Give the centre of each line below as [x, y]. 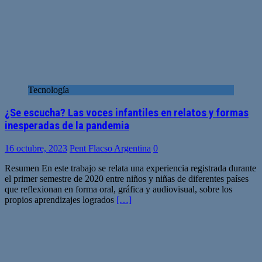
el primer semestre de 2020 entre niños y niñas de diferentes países [127, 178]
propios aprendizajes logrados [61, 199]
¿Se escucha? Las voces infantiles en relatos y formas [127, 113]
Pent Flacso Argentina [110, 148]
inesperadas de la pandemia [67, 126]
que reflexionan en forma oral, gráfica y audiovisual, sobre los [118, 189]
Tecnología [49, 90]
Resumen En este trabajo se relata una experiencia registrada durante [130, 168]
